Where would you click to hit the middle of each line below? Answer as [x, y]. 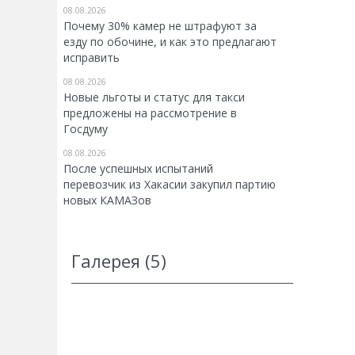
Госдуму [86, 129]
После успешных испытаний [138, 168]
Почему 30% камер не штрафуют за [160, 26]
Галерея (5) [119, 261]
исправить [92, 57]
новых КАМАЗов [107, 200]
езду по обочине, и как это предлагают [170, 42]
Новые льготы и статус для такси [154, 97]
